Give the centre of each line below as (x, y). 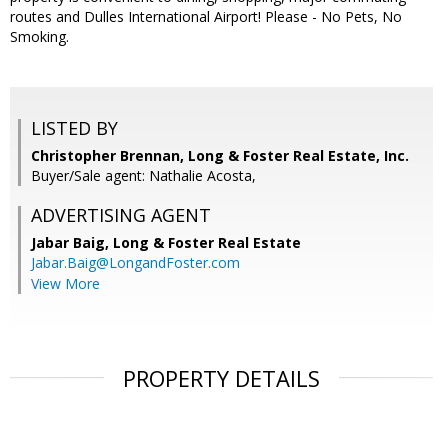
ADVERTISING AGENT (121, 215)
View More (65, 284)
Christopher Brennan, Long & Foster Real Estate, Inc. (220, 156)
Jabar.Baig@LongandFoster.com (135, 263)
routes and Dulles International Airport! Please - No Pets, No (206, 17)
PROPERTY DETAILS (221, 378)
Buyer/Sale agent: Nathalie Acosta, (143, 176)
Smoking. (39, 37)
